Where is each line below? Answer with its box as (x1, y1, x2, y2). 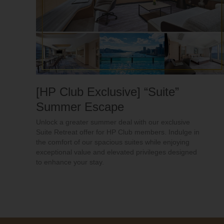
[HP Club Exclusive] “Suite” (36, 85, 179, 99)
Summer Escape (36, 100, 124, 114)
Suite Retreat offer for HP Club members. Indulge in (36, 128, 199, 136)
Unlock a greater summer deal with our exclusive (36, 118, 190, 126)
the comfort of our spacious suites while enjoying (36, 138, 189, 146)
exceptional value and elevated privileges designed (36, 148, 197, 156)
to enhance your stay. (36, 158, 104, 166)
